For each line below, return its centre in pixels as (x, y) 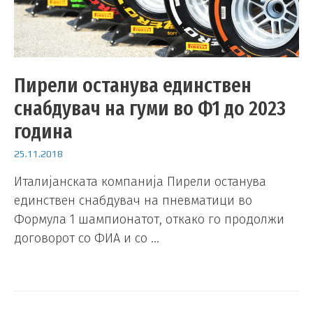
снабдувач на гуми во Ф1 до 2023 (150, 109)
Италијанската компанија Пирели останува (140, 181)
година (43, 132)
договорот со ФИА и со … (87, 238)
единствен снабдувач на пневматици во (133, 200)
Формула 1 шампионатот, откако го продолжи (149, 219)
